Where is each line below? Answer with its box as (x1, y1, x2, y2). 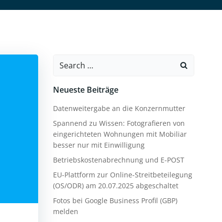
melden (53, 207, 78, 216)
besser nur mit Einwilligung (53, 140, 145, 150)
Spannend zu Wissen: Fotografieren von (53, 118, 185, 128)
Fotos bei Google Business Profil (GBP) (53, 196, 177, 205)
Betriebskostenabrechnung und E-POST (53, 155, 184, 165)
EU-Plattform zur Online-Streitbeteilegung (53, 170, 192, 179)
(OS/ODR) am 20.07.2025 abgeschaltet (53, 181, 178, 190)
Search (53, 55, 79, 66)
